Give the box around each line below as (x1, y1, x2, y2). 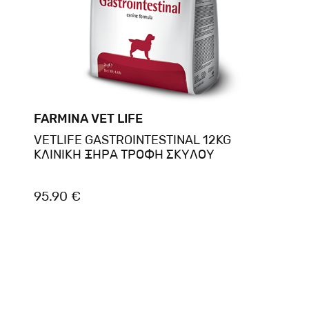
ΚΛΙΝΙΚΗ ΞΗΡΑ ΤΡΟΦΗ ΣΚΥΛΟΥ (33, 146, 215, 163)
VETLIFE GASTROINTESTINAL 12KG (33, 131, 231, 148)
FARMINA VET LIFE (33, 110, 143, 127)
